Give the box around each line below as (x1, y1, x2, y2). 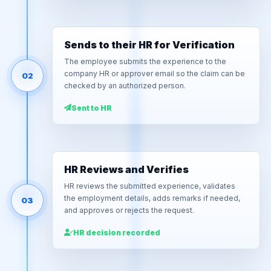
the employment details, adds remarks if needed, (64, 194, 240, 203)
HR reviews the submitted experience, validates (64, 181, 235, 191)
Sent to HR (71, 103, 112, 113)
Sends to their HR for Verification (64, 39, 235, 51)
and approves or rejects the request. (64, 206, 194, 215)
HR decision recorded (73, 227, 160, 237)
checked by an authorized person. (64, 81, 186, 90)
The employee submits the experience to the (64, 57, 226, 66)
